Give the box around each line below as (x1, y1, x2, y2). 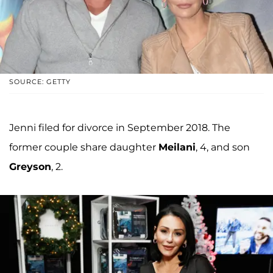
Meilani (158, 141, 196, 153)
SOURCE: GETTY (9, 77, 71, 86)
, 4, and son (196, 141, 250, 153)
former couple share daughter (9, 141, 158, 153)
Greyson (9, 160, 51, 172)
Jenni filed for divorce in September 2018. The (9, 121, 230, 133)
